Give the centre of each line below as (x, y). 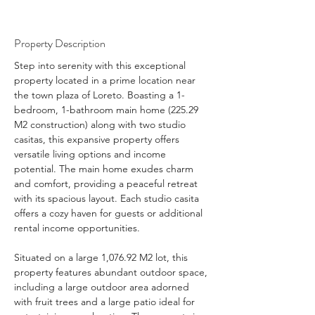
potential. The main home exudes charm (105, 169)
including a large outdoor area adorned (103, 287)
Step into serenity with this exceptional (101, 65)
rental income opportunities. (77, 228)
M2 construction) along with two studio (101, 124)
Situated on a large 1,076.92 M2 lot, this (102, 257)
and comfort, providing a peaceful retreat (107, 184)
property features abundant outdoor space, (112, 272)
